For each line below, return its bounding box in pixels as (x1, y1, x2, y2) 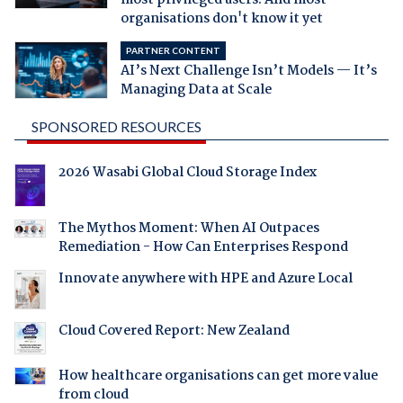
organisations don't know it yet (120, 7, 323, 30)
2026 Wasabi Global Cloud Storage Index (58, 161, 317, 184)
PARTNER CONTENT (125, 44, 220, 56)
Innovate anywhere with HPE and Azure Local (58, 267, 353, 290)
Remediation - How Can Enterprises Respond (58, 236, 348, 258)
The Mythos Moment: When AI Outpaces (58, 217, 319, 239)
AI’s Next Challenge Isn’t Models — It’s (120, 59, 377, 82)
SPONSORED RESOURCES (31, 117, 201, 135)
